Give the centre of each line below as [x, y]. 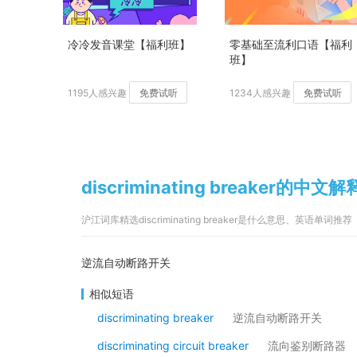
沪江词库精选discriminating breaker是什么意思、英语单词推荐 [217, 220]
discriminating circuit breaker [173, 345]
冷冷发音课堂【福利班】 [129, 44]
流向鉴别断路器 [307, 345]
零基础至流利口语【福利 [291, 44]
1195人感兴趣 [97, 93]
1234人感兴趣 [260, 93]
